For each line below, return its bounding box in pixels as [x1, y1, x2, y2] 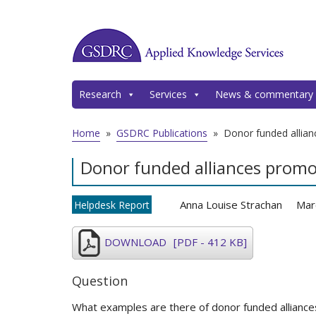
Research [79, 87, 121, 101]
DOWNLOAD [104, 234, 166, 249]
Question [72, 272, 128, 289]
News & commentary [215, 87, 313, 101]
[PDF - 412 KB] [171, 234, 247, 249]
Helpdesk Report [74, 198, 150, 212]
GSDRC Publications [116, 126, 207, 140]
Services [150, 87, 187, 101]
